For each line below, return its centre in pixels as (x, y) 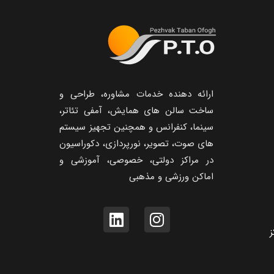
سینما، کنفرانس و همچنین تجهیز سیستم (137, 128)
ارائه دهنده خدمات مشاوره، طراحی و (137, 94)
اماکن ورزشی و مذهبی (172, 177)
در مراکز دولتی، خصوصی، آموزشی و (137, 161)
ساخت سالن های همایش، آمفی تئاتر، (137, 111)
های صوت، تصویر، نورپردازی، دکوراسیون (137, 144)
